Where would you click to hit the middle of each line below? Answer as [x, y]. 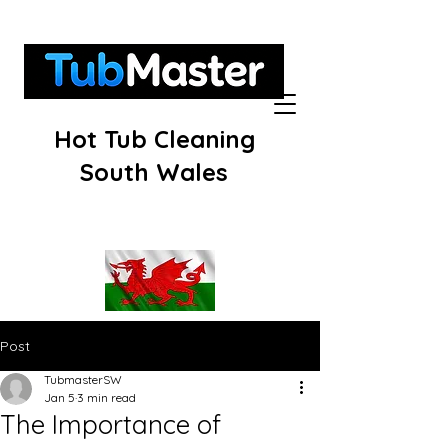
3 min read [106, 397]
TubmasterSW [83, 379]
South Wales [154, 172]
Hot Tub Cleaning [154, 139]
